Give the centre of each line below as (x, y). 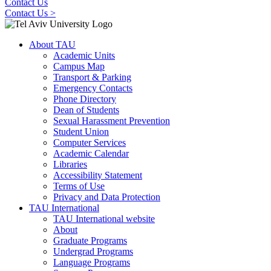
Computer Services (90, 143)
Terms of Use (79, 186)
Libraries (70, 165)
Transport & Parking (92, 77)
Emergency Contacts (93, 88)
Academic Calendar (91, 154)
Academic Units (84, 56)
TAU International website (104, 219)
